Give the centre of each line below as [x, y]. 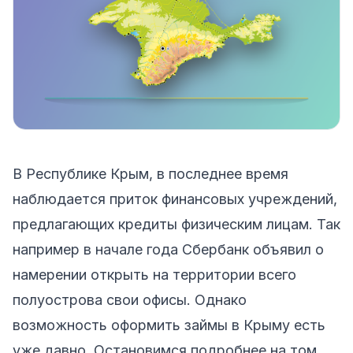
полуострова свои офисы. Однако [130, 299]
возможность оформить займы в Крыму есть [169, 325]
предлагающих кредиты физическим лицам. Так [176, 224]
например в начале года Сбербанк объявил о [168, 249]
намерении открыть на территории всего [154, 274]
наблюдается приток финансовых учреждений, [175, 199]
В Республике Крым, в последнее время [150, 173]
